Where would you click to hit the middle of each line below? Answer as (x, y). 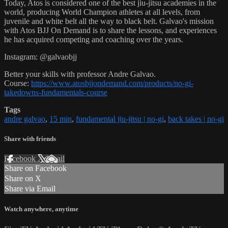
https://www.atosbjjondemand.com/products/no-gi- (112, 83)
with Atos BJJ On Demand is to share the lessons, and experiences (110, 30)
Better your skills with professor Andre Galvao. (80, 74)
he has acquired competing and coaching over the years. (94, 39)
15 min (61, 119)
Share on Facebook (36, 168)
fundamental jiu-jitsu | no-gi (120, 119)
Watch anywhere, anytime (41, 209)
